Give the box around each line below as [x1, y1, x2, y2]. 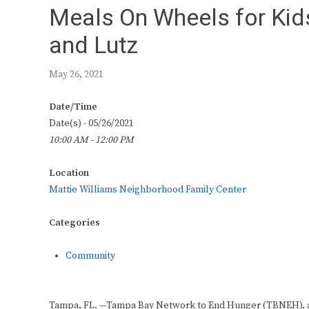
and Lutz [49, 28, 138, 63]
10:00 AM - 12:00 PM [49, 134, 134, 147]
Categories [49, 217, 100, 230]
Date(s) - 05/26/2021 [49, 117, 134, 130]
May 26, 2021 [49, 68, 103, 81]
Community [66, 250, 115, 263]
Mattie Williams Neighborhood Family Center [49, 183, 246, 197]
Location [49, 167, 89, 180]
